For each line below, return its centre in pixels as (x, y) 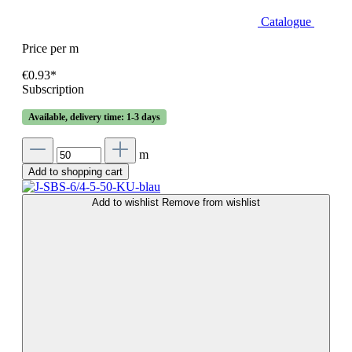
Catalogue (288, 22)
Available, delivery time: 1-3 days (94, 117)
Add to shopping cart (75, 172)
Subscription (53, 90)
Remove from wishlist (211, 203)
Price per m (50, 49)
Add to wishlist (127, 203)
